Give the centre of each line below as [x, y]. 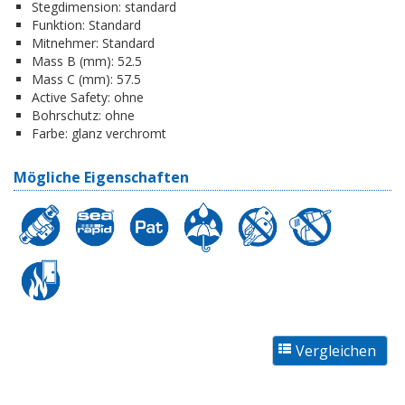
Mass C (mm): [72, 79]
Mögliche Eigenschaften [101, 177]
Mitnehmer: [65, 42]
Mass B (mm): [73, 61]
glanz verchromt [117, 133]
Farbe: [50, 133]
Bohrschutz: [66, 115]
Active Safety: [71, 97]
